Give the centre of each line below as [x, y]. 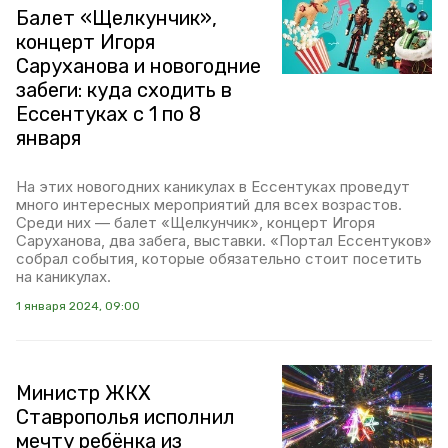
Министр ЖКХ [83, 392]
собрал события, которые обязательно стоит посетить [219, 258]
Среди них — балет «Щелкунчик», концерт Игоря [195, 222]
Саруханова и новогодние [138, 65]
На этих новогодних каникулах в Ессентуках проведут [213, 186]
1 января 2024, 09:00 [78, 305]
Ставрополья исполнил [125, 416]
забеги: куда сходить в [124, 89]
